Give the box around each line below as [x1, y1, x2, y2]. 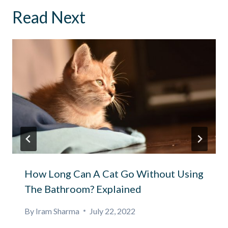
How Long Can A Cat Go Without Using [24, 167, 204, 180]
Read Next [12, 7, 85, 27]
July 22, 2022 [90, 206, 136, 216]
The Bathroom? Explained [24, 182, 141, 195]
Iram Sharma [36, 206, 80, 216]
